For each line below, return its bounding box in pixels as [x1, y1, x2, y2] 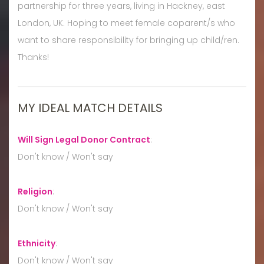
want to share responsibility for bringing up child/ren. [18, 34, 239, 46]
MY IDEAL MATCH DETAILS [18, 99, 163, 116]
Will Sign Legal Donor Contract [18, 133, 150, 146]
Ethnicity [18, 237, 55, 249]
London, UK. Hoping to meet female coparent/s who [18, 16, 235, 29]
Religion [18, 185, 52, 197]
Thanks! [18, 51, 49, 63]
